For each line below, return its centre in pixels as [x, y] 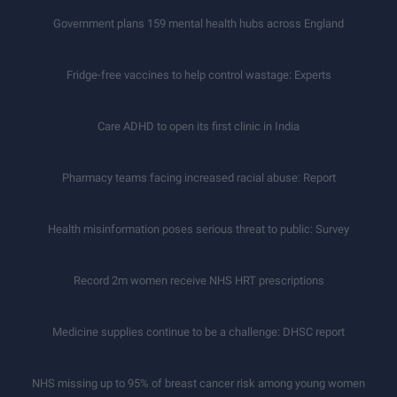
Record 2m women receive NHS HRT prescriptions [198, 281]
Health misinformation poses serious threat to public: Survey [198, 230]
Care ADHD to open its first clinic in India [198, 127]
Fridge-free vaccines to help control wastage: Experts [198, 75]
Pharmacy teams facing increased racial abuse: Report [198, 178]
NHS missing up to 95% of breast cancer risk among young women [198, 384]
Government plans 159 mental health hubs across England [198, 24]
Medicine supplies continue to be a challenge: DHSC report [198, 332]
